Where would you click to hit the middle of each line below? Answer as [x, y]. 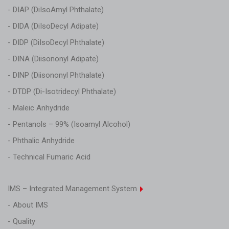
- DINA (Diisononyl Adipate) [53, 59]
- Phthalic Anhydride [41, 140]
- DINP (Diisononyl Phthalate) [56, 75]
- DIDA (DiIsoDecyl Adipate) [53, 26]
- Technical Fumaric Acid [49, 157]
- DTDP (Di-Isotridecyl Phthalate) [62, 91]
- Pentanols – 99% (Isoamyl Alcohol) [69, 124]
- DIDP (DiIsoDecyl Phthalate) [56, 42]
